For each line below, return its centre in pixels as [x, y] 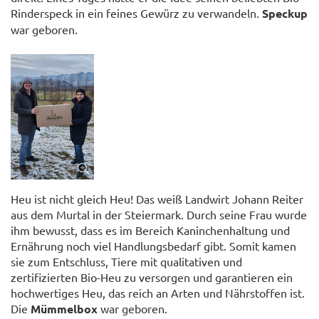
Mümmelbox [66, 308]
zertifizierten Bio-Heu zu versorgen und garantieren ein [152, 277]
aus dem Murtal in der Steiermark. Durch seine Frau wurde [159, 214]
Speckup [285, 13]
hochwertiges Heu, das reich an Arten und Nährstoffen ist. [158, 292]
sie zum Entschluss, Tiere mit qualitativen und [126, 261]
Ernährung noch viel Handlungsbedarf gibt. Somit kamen [153, 245]
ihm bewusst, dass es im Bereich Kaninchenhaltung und [150, 230]
